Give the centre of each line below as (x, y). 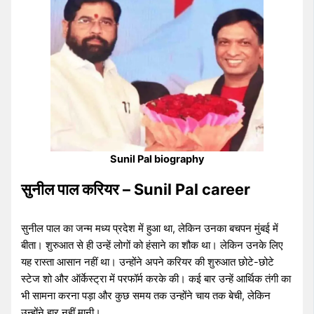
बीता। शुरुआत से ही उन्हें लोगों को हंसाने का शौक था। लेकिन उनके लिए (152, 246)
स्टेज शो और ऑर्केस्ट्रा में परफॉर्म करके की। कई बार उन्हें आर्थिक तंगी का (156, 279)
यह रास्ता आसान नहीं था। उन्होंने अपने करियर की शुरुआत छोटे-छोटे (148, 262)
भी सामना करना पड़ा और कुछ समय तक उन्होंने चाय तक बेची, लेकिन (146, 296)
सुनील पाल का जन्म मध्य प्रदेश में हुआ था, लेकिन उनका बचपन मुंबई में (150, 229)
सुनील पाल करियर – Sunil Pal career (136, 189)
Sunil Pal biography (157, 159)
